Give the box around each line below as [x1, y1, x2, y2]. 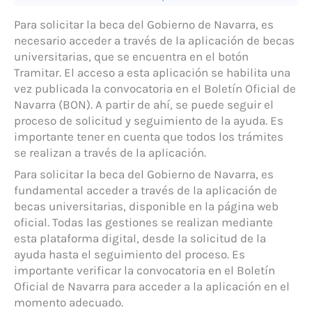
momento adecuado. [14, 295, 123, 310]
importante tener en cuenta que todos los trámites [14, 129, 283, 143]
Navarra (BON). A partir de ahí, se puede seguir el [14, 97, 274, 111]
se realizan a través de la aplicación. [14, 145, 206, 159]
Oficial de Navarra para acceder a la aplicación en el [14, 279, 290, 294]
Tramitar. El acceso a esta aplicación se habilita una [14, 65, 290, 79]
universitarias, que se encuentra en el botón [14, 49, 249, 63]
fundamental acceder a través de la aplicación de [14, 183, 277, 198]
